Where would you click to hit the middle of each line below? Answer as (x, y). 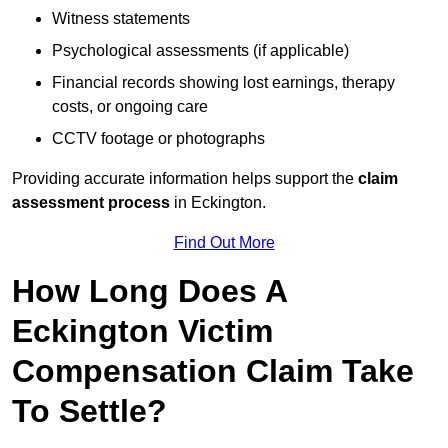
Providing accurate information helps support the (185, 179)
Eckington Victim (142, 331)
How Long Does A (149, 291)
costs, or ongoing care (130, 107)
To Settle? (89, 411)
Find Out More (224, 243)
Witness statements (121, 19)
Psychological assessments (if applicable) (200, 51)
